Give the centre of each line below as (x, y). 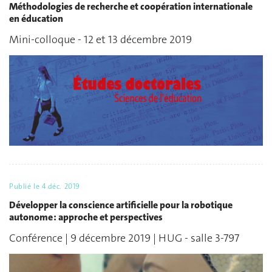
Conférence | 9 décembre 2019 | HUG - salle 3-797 (124, 238)
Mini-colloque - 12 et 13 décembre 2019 (100, 40)
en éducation (36, 18)
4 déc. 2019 (61, 187)
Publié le (25, 187)
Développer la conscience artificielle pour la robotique (121, 205)
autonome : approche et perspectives (86, 217)
